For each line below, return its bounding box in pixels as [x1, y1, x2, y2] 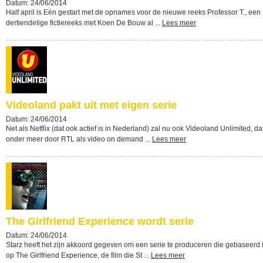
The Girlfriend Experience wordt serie [6, 215, 194, 227]
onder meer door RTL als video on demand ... [6, 135, 152, 143]
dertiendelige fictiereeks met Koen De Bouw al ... [6, 19, 162, 27]
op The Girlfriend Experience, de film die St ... [6, 251, 151, 259]
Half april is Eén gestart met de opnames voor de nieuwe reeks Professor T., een [6, 8, 261, 16]
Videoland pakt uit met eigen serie [6, 99, 177, 111]
